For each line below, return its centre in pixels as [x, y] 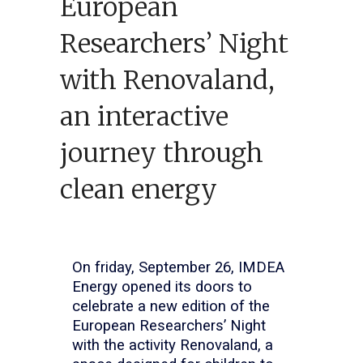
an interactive [144, 116]
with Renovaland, [167, 80]
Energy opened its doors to [162, 286]
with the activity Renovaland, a [173, 345]
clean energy [139, 189]
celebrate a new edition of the [171, 306]
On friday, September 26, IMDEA [178, 267]
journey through [162, 153]
